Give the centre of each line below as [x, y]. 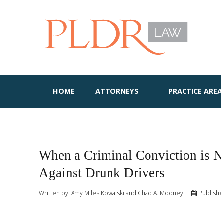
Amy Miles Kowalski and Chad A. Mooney [127, 193]
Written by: [55, 193]
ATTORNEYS [117, 91]
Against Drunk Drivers [102, 173]
